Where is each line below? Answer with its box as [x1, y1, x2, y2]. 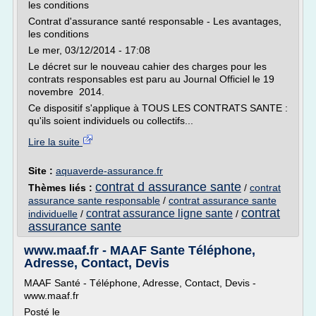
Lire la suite [28, 136, 83, 147]
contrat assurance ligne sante [86, 207, 233, 219]
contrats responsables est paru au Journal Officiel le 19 [28, 73, 274, 85]
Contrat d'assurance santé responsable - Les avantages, [28, 16, 281, 27]
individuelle [28, 208, 78, 219]
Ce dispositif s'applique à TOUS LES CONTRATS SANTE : [28, 102, 288, 114]
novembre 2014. [28, 86, 104, 97]
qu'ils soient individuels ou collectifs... [28, 115, 193, 126]
